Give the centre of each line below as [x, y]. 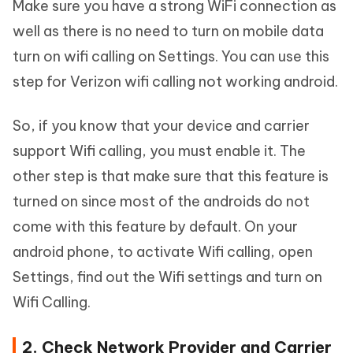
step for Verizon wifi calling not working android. [175, 82]
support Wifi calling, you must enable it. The [159, 151]
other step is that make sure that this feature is [171, 176]
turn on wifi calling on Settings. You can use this [171, 56]
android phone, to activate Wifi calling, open [163, 252]
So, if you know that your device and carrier [161, 126]
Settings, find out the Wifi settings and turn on [167, 277]
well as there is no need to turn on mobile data [168, 31]
